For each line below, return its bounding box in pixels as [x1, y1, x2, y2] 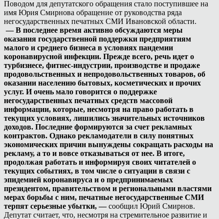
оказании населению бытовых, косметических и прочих [4, 78, 201, 87]
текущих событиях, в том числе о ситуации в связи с [4, 166, 190, 175]
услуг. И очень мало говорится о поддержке [4, 87, 157, 96]
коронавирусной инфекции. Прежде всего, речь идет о [4, 52, 194, 61]
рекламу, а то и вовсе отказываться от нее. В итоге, [4, 149, 185, 157]
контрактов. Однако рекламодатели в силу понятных [4, 131, 194, 140]
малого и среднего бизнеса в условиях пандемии [4, 43, 173, 52]
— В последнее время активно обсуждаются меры [4, 25, 183, 34]
